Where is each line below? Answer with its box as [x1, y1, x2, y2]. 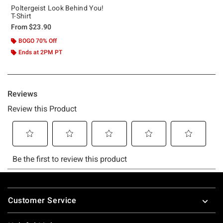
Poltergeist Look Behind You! [11, 3, 104, 12]
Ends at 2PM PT [18, 48, 62, 56]
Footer [7, 184, 32, 194]
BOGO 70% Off [18, 37, 57, 44]
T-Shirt [11, 11, 32, 20]
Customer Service [8, 195, 77, 205]
